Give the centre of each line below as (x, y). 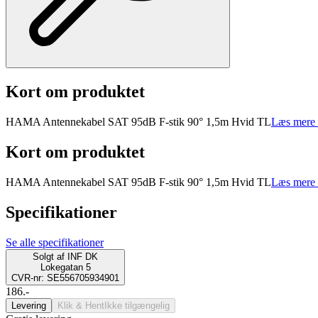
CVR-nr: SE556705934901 (65, 278)
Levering (29, 305)
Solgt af (49, 256)
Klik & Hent (81, 305)
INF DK (83, 256)
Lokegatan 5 (65, 267)
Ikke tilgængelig (137, 305)
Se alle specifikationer (55, 242)
